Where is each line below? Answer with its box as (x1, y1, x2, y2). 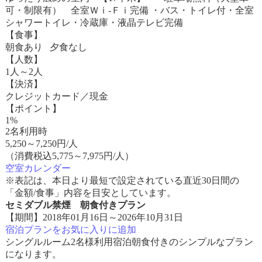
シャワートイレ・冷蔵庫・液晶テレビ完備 (5, 18, 183, 27)
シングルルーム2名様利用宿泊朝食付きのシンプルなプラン (5, 237, 253, 247)
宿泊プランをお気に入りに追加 (5, 225, 136, 235)
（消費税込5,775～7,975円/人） (5, 151, 134, 161)
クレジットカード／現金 (5, 91, 108, 101)
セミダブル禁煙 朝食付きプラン (5, 200, 146, 210)
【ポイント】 (5, 104, 61, 113)
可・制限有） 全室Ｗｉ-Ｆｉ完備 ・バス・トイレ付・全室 (5, 5, 254, 15)
